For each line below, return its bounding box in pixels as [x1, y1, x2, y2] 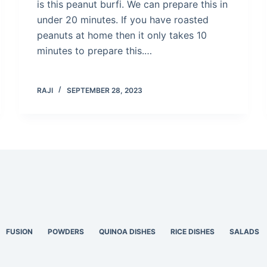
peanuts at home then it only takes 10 [37, 29, 207, 41]
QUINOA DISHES [99, 227, 156, 236]
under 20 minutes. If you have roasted [37, 13, 209, 26]
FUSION [6, 227, 33, 236]
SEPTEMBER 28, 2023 [67, 85, 143, 95]
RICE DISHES [170, 227, 215, 236]
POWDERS [48, 227, 85, 236]
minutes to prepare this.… [37, 44, 153, 57]
